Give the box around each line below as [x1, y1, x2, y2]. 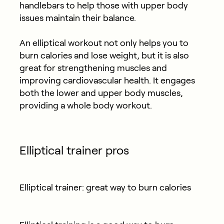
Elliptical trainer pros [19, 143, 129, 157]
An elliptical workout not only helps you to [19, 37, 188, 48]
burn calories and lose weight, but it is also [19, 50, 189, 60]
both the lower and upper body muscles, [19, 87, 183, 98]
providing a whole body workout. [19, 100, 152, 110]
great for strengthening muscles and [19, 62, 167, 73]
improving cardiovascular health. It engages [19, 75, 195, 85]
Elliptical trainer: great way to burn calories [19, 182, 191, 192]
